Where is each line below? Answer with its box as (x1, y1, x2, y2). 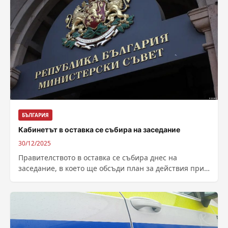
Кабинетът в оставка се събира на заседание (18, 125, 180, 134)
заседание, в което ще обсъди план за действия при (18, 163, 204, 174)
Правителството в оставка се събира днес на (18, 153, 177, 163)
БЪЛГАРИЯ (22, 111, 49, 119)
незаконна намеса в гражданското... (18, 174, 146, 184)
